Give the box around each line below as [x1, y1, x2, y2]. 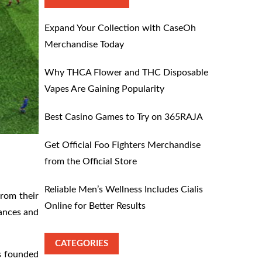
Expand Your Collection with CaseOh [44, 23, 196, 33]
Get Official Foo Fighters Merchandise [44, 140, 201, 150]
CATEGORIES [55, 239, 108, 248]
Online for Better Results [44, 201, 146, 211]
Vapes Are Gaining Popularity [44, 84, 164, 94]
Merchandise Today [44, 40, 124, 49]
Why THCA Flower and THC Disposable [44, 68, 208, 77]
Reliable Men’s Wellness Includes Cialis [44, 185, 203, 194]
